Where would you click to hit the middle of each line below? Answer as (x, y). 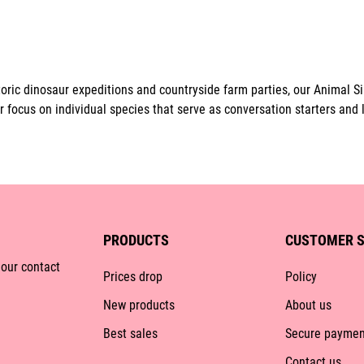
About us (308, 305)
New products (139, 305)
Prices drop (133, 277)
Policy (301, 277)
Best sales (130, 334)
